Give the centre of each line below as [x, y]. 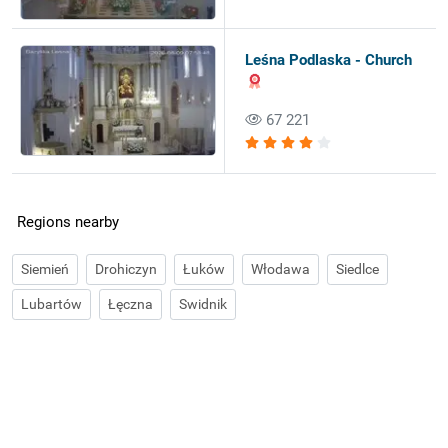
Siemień [45, 269]
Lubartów [52, 304]
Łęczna [131, 304]
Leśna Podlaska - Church [328, 60]
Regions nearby [67, 222]
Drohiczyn [126, 269]
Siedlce [358, 269]
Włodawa [281, 269]
